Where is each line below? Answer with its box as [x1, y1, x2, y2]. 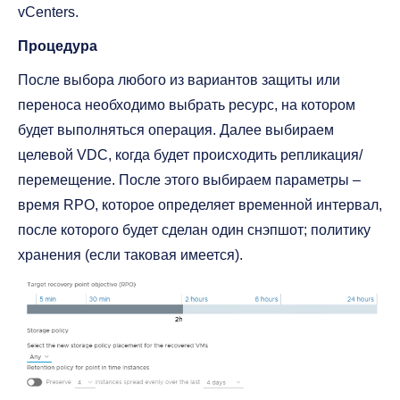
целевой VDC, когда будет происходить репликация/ [18, 147, 362, 163]
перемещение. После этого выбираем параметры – [18, 172, 361, 188]
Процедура [18, 38, 97, 54]
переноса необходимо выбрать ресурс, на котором [18, 97, 355, 113]
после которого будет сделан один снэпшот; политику [18, 222, 371, 238]
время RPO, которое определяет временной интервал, [18, 197, 382, 213]
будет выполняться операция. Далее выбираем [18, 122, 334, 138]
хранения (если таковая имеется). [18, 247, 243, 263]
